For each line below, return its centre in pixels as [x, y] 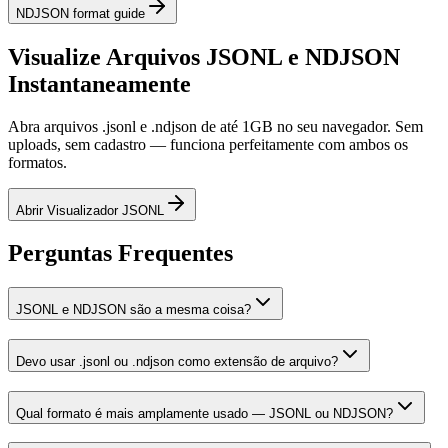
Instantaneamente [99, 83]
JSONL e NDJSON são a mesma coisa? [133, 310]
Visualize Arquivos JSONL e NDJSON [204, 56]
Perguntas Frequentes [120, 253]
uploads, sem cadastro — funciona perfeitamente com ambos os [208, 144]
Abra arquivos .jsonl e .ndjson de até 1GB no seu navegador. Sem [215, 126]
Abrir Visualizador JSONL [90, 210]
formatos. [37, 162]
